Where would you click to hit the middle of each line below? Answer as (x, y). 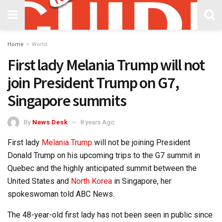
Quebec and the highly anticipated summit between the (102, 168)
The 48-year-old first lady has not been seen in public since (110, 215)
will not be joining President (141, 142)
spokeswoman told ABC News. (61, 194)
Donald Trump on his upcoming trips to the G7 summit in (104, 155)
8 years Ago (97, 122)
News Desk (50, 122)
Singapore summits (67, 101)
